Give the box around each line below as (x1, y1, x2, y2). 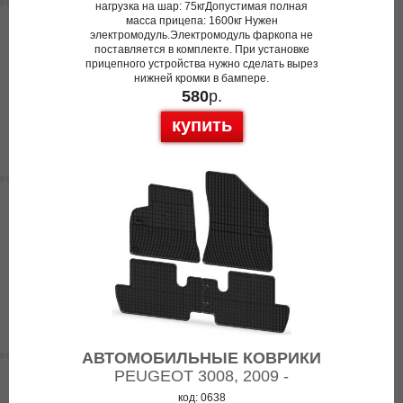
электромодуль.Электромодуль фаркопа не (90, 29, 313, 41)
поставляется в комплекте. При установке (94, 43, 309, 56)
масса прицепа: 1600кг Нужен (125, 14, 278, 27)
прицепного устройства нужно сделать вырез (85, 58, 318, 70)
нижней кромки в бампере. (134, 72, 269, 85)
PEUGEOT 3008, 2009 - (114, 367, 289, 385)
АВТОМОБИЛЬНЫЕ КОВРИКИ (82, 349, 321, 367)
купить (171, 115, 232, 135)
